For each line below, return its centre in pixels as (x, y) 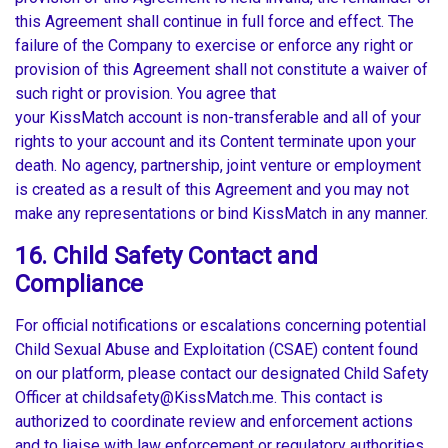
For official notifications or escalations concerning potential (220, 326)
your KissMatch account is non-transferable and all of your (218, 118)
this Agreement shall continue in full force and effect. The (214, 22)
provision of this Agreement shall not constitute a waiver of (221, 70)
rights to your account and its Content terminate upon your (215, 142)
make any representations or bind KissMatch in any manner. (223, 214)
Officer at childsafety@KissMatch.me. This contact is (199, 398)
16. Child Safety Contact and (166, 256)
